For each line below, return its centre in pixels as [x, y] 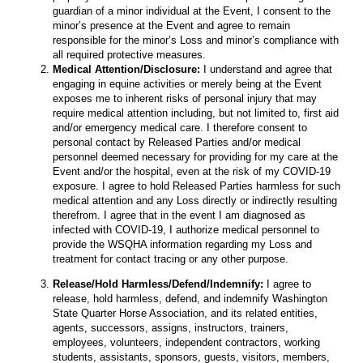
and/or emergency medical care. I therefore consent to [180, 127]
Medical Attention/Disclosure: [128, 69]
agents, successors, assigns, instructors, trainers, [171, 327]
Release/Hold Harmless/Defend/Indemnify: [160, 284]
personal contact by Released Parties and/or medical [177, 142]
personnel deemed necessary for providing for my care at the [195, 156]
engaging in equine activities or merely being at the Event [187, 83]
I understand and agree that [268, 69]
